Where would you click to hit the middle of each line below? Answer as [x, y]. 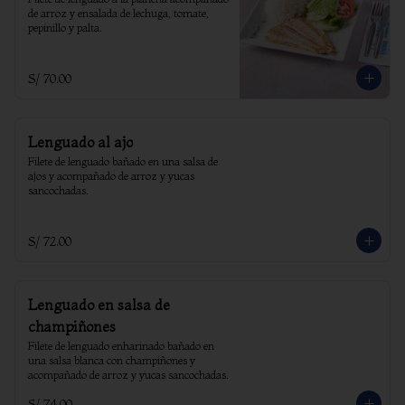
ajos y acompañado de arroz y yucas [111, 176]
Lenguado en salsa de [99, 305]
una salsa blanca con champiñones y [112, 360]
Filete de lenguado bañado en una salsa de [123, 161]
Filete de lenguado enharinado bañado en [121, 346]
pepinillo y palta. [65, 28]
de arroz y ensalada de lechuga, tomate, [118, 13]
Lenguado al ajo [80, 142]
